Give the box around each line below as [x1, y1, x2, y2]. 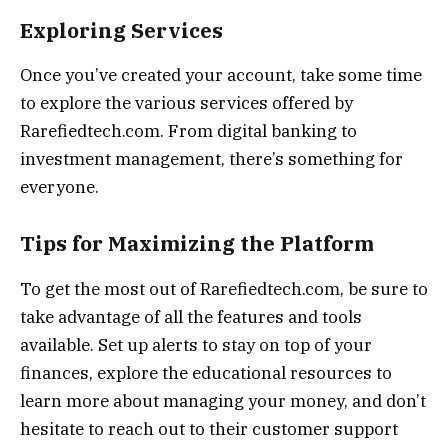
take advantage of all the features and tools [20, 305, 362, 328]
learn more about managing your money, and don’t [20, 389, 426, 412]
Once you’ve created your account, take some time [20, 64, 422, 87]
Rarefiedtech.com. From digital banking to [20, 120, 357, 143]
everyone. [20, 176, 99, 199]
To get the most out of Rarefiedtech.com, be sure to [20, 277, 428, 300]
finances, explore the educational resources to [20, 361, 392, 384]
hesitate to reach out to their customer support [20, 417, 398, 440]
